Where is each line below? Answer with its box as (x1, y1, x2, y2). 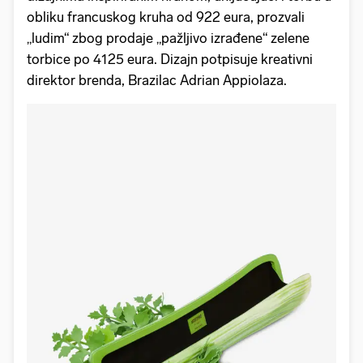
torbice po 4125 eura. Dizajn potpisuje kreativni (27, 50, 313, 67)
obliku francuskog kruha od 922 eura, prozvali (27, 8, 305, 25)
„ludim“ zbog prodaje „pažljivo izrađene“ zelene (27, 29, 310, 46)
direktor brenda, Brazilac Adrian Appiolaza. (27, 71, 287, 88)
